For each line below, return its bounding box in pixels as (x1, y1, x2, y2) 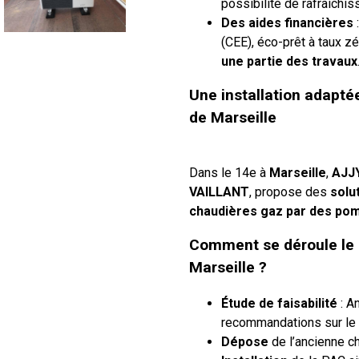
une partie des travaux (221, 53, 357, 69)
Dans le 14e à (189, 164, 269, 180)
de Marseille (189, 107, 276, 127)
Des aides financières (221, 14, 353, 30)
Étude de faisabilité (221, 295, 337, 311)
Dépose (221, 333, 268, 349)
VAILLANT (189, 184, 249, 200)
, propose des (249, 184, 330, 200)
